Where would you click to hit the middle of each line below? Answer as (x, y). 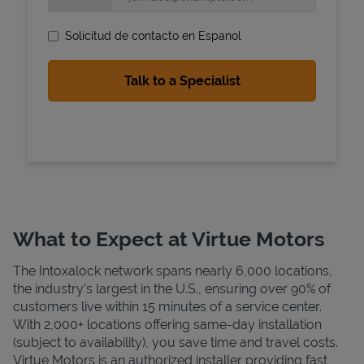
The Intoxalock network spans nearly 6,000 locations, (173, 271)
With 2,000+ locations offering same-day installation (167, 324)
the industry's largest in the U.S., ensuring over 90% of (172, 288)
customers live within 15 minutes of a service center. (167, 306)
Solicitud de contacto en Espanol (153, 35)
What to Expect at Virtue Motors (169, 238)
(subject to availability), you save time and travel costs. (175, 342)
